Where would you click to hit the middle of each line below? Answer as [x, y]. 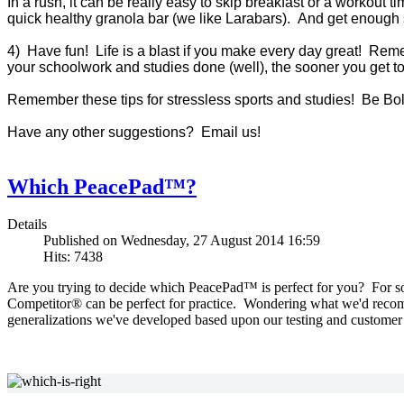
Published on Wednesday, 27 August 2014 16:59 [182, 241]
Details [27, 225]
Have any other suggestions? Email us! [134, 132]
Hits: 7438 [73, 257]
